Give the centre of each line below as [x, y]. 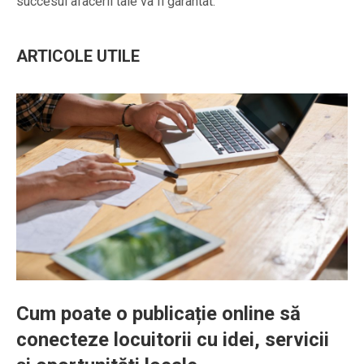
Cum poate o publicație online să [158, 314]
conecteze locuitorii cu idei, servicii [173, 340]
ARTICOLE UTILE [78, 56]
